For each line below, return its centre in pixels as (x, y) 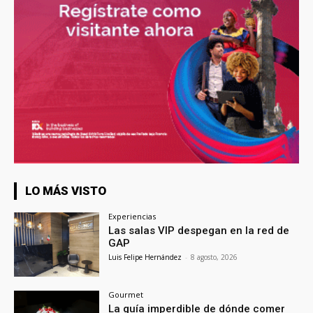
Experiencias (132, 217)
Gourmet (126, 294)
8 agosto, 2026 (214, 257)
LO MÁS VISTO (66, 191)
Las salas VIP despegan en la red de (199, 231)
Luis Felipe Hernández (145, 257)
